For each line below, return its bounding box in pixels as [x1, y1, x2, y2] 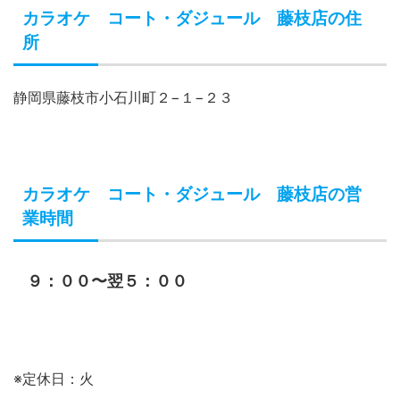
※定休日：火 [13, 370, 94, 388]
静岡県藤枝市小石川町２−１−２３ [13, 88, 233, 107]
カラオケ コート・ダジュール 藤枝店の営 [22, 185, 362, 204]
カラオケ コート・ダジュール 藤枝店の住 [22, 9, 362, 29]
